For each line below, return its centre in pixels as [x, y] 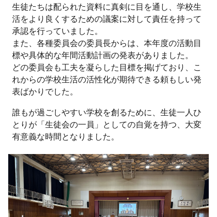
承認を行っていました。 [58, 31]
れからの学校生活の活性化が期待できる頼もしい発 [107, 79]
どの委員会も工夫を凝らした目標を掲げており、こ [107, 67]
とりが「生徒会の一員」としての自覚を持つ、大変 [107, 124]
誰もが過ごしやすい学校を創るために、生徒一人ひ [107, 112]
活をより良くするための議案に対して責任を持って [107, 18]
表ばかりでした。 [45, 91]
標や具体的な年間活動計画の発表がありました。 [103, 55]
